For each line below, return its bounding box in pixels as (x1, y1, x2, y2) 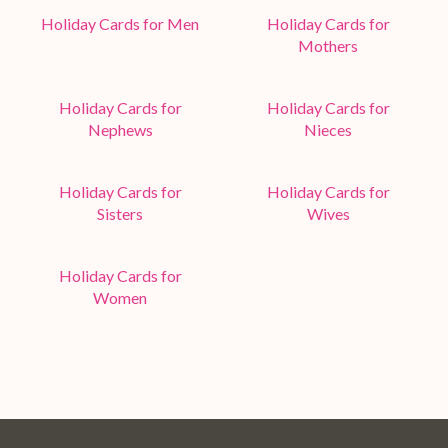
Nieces (304, 119, 352, 139)
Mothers (298, 35, 358, 55)
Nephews (87, 119, 153, 139)
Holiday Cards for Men (41, 13, 199, 33)
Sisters (97, 203, 143, 223)
